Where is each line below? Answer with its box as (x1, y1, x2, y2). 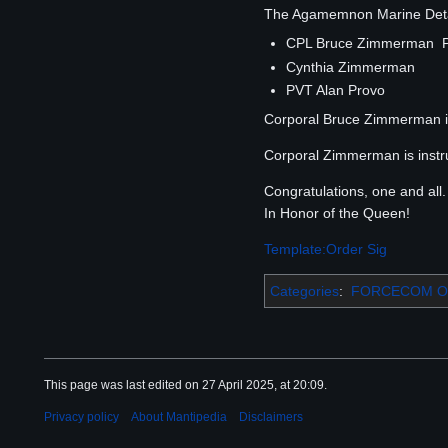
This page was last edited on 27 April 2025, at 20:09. (44, 378, 327, 393)
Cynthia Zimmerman (286, 58, 424, 75)
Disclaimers (239, 410, 303, 425)
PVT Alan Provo (286, 82, 386, 99)
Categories (270, 283, 339, 300)
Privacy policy (44, 410, 119, 425)
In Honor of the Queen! (264, 205, 410, 222)
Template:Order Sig (264, 241, 387, 258)
